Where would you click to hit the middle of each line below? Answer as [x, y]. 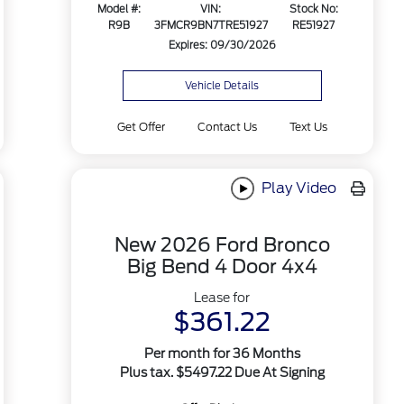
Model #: [119, 9]
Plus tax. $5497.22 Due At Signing [222, 373]
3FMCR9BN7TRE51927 [211, 26]
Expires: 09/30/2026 [222, 46]
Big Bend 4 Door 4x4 [222, 267]
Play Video [298, 188]
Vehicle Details [222, 86]
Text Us [309, 127]
